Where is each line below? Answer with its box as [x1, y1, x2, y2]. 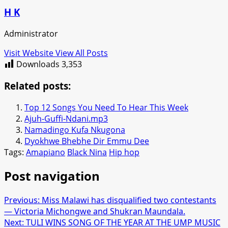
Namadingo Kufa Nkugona [24, 124, 125, 135]
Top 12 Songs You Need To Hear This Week [24, 101, 188, 113]
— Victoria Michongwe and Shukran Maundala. [4, 206, 185, 217]
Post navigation [4, 167, 100, 185]
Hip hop [109, 146, 139, 158]
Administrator [4, 28, 58, 40]
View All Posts [55, 47, 108, 59]
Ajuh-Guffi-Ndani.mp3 [24, 112, 108, 124]
